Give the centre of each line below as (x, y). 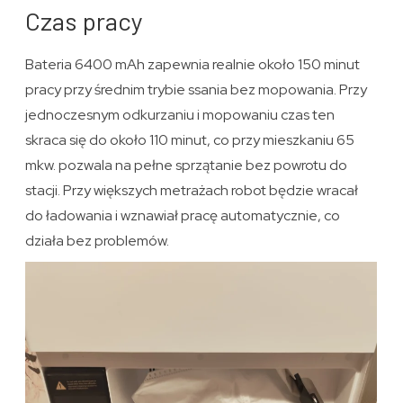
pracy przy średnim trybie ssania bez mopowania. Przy (197, 90)
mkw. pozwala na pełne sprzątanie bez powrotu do (187, 166)
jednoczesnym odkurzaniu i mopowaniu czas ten (180, 115)
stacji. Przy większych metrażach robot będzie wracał (192, 191)
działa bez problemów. (98, 241)
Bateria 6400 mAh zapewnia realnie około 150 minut (193, 65)
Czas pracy (85, 21)
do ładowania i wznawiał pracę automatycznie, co (183, 216)
